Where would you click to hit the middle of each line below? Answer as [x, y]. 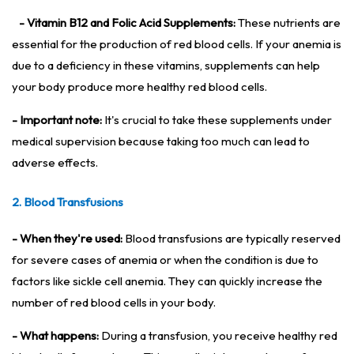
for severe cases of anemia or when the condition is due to [165, 260]
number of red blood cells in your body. [114, 303]
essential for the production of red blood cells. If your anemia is [177, 44]
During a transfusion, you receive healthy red [218, 336]
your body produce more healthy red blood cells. [139, 87]
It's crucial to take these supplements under [217, 120]
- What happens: [55, 336]
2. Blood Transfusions [68, 202]
